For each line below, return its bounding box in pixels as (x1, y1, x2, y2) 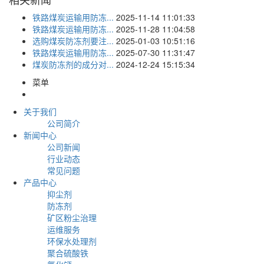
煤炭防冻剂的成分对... (32, 58, 114, 70)
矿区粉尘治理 (47, 211, 97, 223)
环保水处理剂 (47, 235, 97, 247)
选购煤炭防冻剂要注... (32, 34, 114, 47)
